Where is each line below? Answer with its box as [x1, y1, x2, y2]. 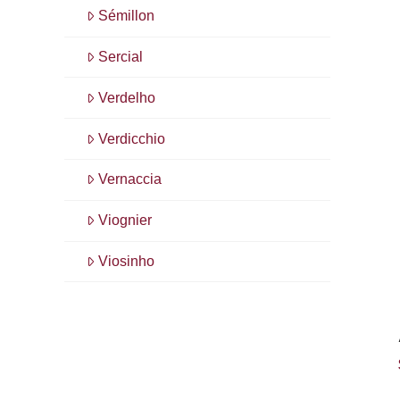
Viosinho [97, 253, 154, 269]
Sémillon [97, 8, 154, 24]
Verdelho [97, 89, 155, 105]
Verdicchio [97, 130, 165, 146]
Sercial [97, 49, 143, 65]
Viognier [97, 212, 152, 229]
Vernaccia [97, 171, 162, 187]
